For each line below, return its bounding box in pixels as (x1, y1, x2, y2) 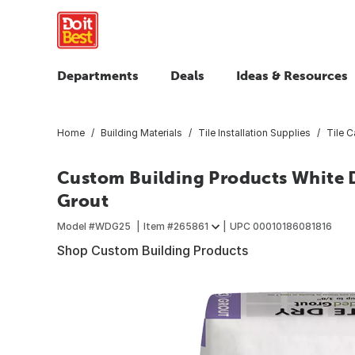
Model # (57, 219, 95, 232)
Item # (143, 219, 174, 232)
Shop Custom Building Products (57, 242, 248, 258)
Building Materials (101, 126, 182, 139)
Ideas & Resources (236, 68, 348, 82)
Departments (57, 68, 139, 82)
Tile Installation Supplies (198, 126, 311, 139)
